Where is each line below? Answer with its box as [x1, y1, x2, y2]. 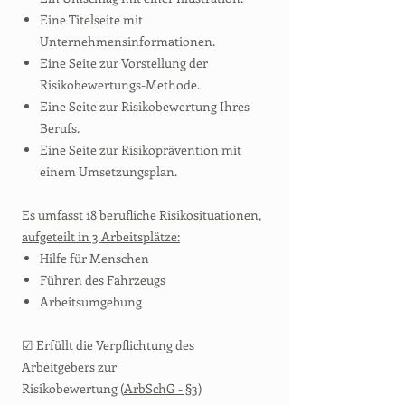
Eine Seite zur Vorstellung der [40, 54, 208, 71]
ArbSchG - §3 [124, 380, 198, 397]
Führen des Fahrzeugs [40, 271, 165, 288]
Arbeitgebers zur [22, 358, 117, 375]
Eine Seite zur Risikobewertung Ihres [40, 98, 250, 115]
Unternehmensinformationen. [40, 33, 215, 50]
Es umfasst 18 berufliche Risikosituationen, [22, 206, 261, 223]
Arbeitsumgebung [40, 293, 142, 310]
